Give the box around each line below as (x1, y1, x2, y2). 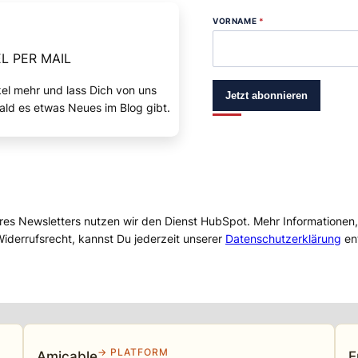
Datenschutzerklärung (225, 231, 341, 245)
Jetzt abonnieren (225, 89, 308, 102)
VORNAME (213, 16, 259, 26)
